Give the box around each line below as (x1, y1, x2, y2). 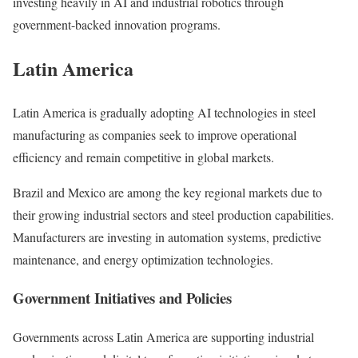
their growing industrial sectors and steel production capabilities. (13, 205, 334, 223)
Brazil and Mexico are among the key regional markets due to (13, 183, 322, 201)
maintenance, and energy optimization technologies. (13, 250, 273, 268)
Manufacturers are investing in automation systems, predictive (13, 228, 321, 245)
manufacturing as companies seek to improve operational (13, 125, 296, 143)
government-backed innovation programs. (13, 15, 221, 33)
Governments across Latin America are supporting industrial (13, 328, 314, 345)
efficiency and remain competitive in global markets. (13, 148, 274, 165)
